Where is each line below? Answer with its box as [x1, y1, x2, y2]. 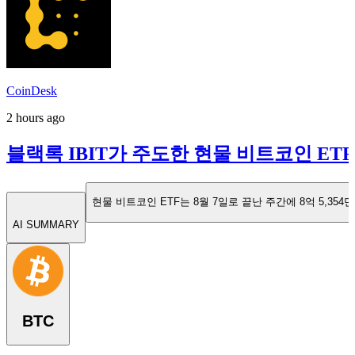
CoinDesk [6, 84, 57, 98]
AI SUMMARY [13, 218, 79, 231]
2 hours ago [6, 111, 65, 125]
